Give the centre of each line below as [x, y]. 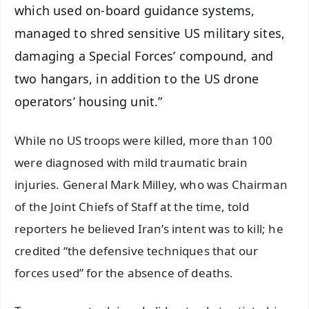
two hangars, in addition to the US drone [137, 78]
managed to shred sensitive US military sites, [150, 33]
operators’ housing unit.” [89, 101]
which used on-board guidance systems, [135, 10]
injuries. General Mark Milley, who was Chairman [151, 184]
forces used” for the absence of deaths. [124, 272]
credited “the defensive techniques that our [137, 250]
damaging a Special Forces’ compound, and [144, 56]
